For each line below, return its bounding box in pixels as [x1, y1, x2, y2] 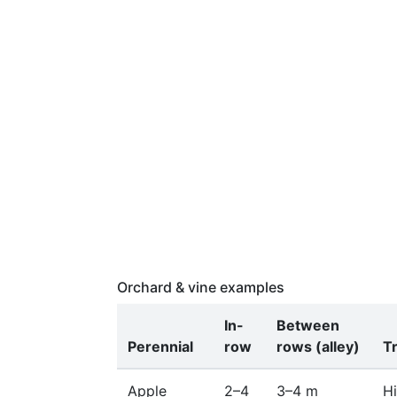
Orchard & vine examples [117, 278, 284, 296]
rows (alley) [276, 338, 360, 355]
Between [276, 316, 339, 334]
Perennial [128, 338, 193, 355]
